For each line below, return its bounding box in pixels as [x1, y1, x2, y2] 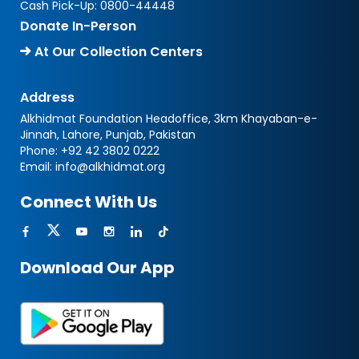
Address [20, 88, 75, 107]
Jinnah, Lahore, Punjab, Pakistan [20, 127, 196, 143]
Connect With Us [20, 191, 157, 213]
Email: [20, 159, 55, 175]
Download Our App [20, 256, 175, 279]
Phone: [20, 143, 61, 159]
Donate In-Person [20, 17, 136, 35]
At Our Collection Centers [31, 42, 203, 61]
